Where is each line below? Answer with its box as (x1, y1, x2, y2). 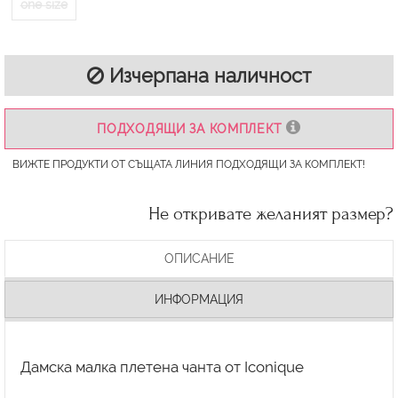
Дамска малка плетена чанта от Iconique (20, 357, 304, 376)
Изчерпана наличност (104, 64, 311, 88)
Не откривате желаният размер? (148, 203, 394, 225)
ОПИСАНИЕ (163, 251, 235, 266)
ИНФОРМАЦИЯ (155, 292, 243, 306)
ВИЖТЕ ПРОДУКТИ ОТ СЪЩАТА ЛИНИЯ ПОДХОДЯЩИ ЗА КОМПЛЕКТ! (12, 157, 365, 171)
